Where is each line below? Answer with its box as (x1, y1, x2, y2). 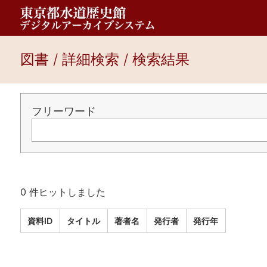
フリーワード (31, 105, 96, 118)
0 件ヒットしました (20, 186, 105, 198)
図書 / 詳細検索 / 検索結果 (20, 51, 190, 68)
